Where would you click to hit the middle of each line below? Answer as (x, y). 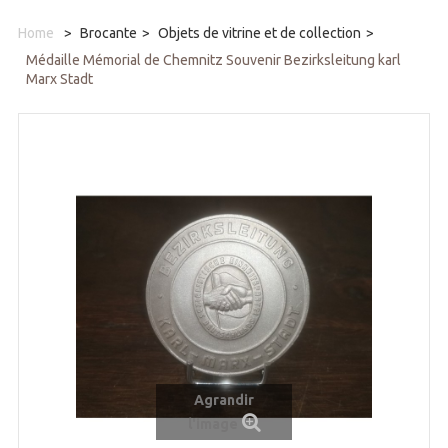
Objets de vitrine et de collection (259, 33)
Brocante (108, 33)
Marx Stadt (59, 79)
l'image (212, 424)
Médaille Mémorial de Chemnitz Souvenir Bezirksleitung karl (213, 60)
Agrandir (224, 400)
